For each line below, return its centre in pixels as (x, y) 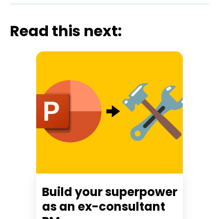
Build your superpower (110, 192)
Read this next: (66, 31)
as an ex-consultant (104, 206)
